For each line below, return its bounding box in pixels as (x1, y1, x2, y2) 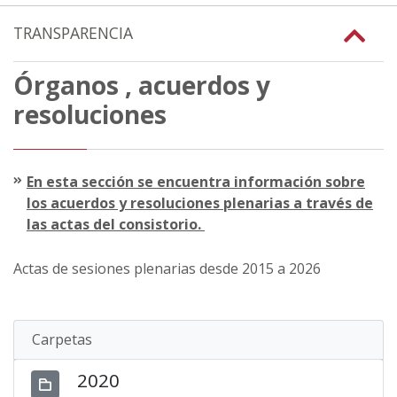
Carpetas (32, 329, 92, 349)
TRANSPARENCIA (13, 22, 133, 43)
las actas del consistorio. (27, 214, 205, 234)
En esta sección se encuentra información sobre (27, 171, 365, 191)
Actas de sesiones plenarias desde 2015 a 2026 (13, 258, 321, 278)
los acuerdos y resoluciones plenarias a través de (27, 192, 373, 213)
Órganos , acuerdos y (13, 67, 270, 102)
